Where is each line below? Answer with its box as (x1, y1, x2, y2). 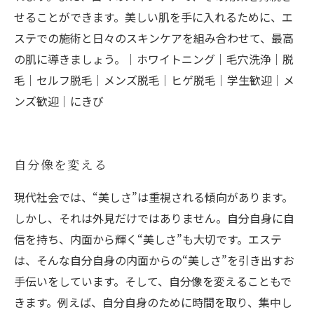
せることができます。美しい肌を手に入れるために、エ (14, 8, 293, 25)
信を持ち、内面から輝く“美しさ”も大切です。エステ (14, 231, 282, 247)
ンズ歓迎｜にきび (14, 93, 104, 109)
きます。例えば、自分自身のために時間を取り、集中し (14, 294, 292, 310)
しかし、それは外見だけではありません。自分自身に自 (14, 210, 294, 226)
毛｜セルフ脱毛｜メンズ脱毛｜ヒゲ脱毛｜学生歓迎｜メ (14, 71, 294, 88)
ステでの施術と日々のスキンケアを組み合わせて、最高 (14, 29, 294, 46)
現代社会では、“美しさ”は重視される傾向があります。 (14, 189, 293, 205)
